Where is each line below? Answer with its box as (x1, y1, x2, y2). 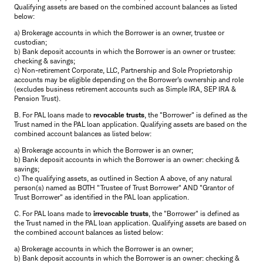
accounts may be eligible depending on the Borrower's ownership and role (14, 75, 244, 84)
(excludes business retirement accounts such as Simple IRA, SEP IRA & (14, 84, 236, 93)
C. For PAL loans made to (14, 208, 93, 218)
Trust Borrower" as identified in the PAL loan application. (14, 192, 191, 201)
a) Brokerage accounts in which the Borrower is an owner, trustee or (14, 28, 224, 37)
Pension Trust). (14, 93, 60, 103)
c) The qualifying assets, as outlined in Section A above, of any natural (14, 173, 232, 183)
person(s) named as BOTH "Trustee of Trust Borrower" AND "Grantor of (14, 183, 234, 192)
